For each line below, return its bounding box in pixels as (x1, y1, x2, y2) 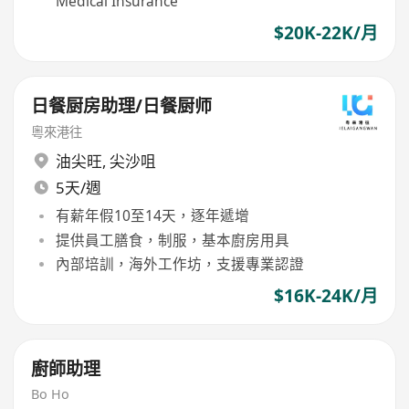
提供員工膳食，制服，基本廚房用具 (55, 229, 289, 250)
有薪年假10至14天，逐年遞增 (55, 205, 249, 226)
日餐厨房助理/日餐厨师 (31, 93, 213, 118)
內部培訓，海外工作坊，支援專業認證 (55, 253, 304, 274)
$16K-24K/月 (273, 284, 378, 309)
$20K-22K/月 (273, 21, 378, 46)
